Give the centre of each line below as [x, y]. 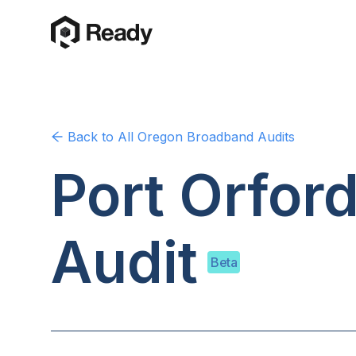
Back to [91, 137]
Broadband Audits [239, 137]
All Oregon [150, 137]
